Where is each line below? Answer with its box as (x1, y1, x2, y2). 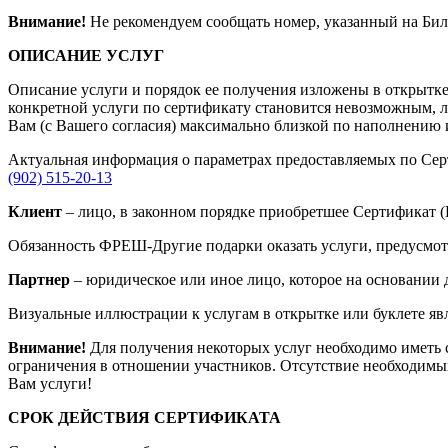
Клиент (8, 202, 66, 220)
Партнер (8, 270, 74, 288)
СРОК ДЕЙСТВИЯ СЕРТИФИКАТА (8, 408, 281, 426)
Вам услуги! (8, 374, 92, 392)
